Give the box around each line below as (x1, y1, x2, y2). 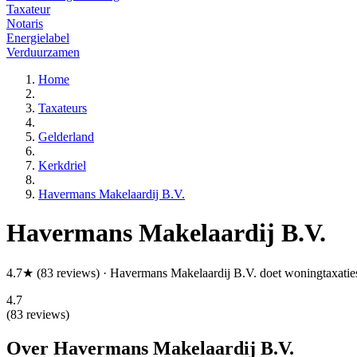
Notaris (6, 16, 43, 30)
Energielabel (6, 30, 69, 45)
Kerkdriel (38, 158, 86, 172)
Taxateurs (38, 100, 87, 115)
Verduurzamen (6, 45, 80, 59)
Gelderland (38, 129, 94, 143)
